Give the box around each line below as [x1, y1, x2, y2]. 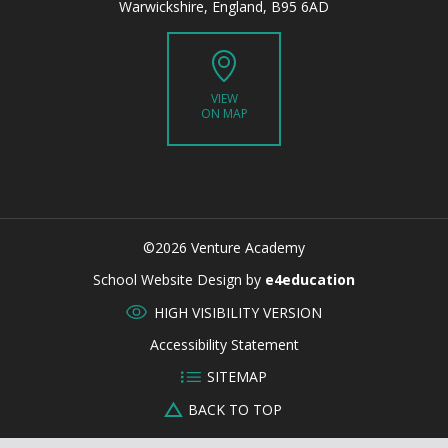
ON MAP [200, 104, 248, 122]
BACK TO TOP [187, 399, 282, 419]
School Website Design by [93, 270, 265, 290]
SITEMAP [207, 367, 268, 387]
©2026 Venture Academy [143, 238, 305, 258]
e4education [265, 270, 355, 290]
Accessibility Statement [149, 334, 299, 354]
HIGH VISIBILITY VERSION [153, 302, 322, 322]
